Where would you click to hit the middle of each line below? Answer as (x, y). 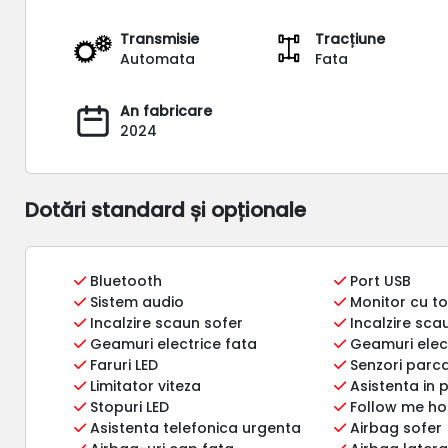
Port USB (379, 280)
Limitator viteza (144, 385)
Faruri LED (122, 364)
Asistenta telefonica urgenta (194, 427)
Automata (158, 58)
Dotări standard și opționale (166, 209)
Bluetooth (124, 280)
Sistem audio (135, 301)
